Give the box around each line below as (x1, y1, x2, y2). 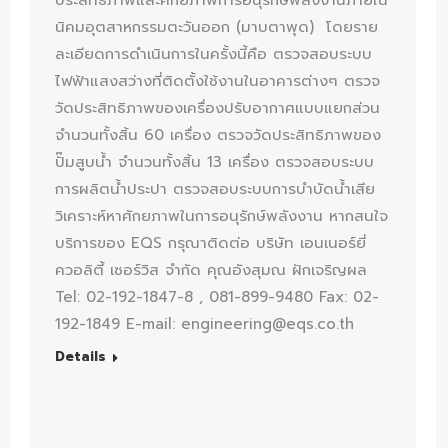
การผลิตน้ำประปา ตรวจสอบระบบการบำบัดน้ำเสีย (55, 177, 375, 200)
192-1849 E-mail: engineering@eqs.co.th (55, 312, 354, 335)
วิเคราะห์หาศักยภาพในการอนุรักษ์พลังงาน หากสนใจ (55, 204, 388, 227)
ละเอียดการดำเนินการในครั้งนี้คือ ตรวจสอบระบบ (55, 42, 372, 65)
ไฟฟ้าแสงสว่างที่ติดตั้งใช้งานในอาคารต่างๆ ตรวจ (55, 69, 380, 92)
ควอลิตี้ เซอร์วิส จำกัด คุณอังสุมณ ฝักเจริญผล (55, 258, 367, 281)
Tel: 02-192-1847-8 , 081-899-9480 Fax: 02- (55, 285, 379, 308)
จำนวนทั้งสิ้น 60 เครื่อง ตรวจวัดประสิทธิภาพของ (55, 123, 381, 146)
